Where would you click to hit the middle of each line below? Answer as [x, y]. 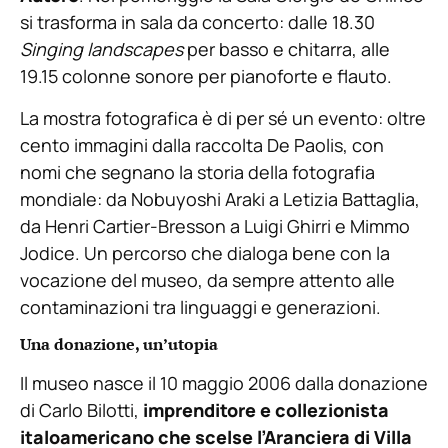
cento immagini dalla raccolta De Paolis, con [202, 144]
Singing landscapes [101, 49]
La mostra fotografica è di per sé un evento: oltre [223, 117]
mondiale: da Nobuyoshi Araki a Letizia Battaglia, [220, 198]
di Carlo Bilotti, [81, 410]
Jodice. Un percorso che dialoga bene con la [205, 252]
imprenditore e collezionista [266, 410]
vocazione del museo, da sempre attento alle [207, 279]
